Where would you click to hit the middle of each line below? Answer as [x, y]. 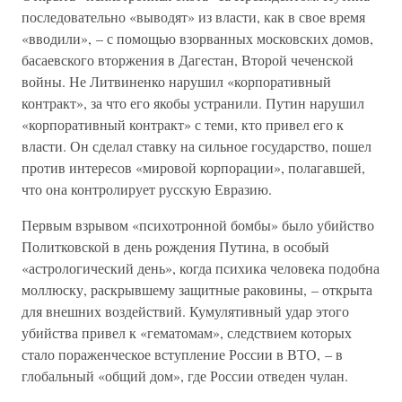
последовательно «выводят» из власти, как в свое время [193, 17]
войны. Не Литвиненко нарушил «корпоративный [176, 81]
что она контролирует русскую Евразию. [147, 189]
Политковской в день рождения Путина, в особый [175, 246]
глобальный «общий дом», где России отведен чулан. [185, 376]
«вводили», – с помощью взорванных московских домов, [197, 38]
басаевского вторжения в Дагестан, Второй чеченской [188, 60]
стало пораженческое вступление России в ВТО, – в [182, 354]
